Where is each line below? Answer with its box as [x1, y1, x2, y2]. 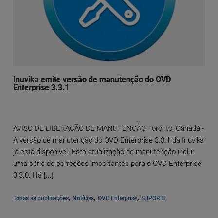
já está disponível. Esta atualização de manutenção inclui [13, 147, 194, 157]
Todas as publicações [13, 195, 69, 202]
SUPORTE [141, 195, 167, 202]
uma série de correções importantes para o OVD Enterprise [13, 159, 201, 168]
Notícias [72, 195, 94, 202]
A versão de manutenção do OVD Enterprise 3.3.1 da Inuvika [13, 136, 204, 145]
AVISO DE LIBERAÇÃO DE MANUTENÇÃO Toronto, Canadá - [13, 124, 204, 133]
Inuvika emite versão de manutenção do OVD [13, 75, 171, 85]
